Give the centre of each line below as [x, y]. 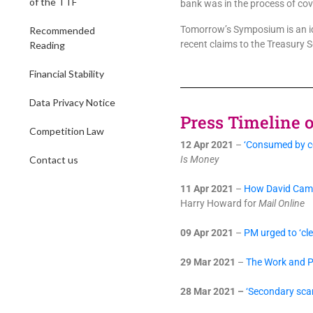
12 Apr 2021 [208, 145]
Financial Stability [67, 74]
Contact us [54, 160]
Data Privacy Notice [72, 102]
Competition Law [67, 131]
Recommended [62, 30]
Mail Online [282, 203]
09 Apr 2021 [207, 233]
